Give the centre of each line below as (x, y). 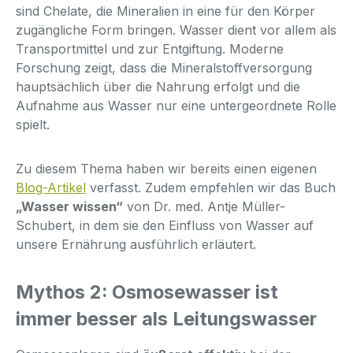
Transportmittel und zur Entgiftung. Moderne (150, 48)
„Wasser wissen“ (69, 206)
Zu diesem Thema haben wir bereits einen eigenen (166, 168)
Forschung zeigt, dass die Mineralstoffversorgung (164, 67)
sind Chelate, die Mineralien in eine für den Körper (165, 11)
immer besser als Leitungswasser (166, 318)
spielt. (33, 124)
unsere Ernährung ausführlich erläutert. (136, 244)
